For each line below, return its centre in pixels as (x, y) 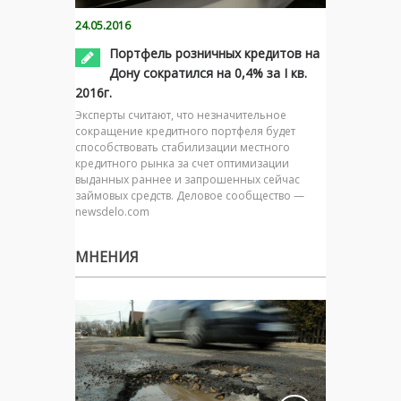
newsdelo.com (112, 211)
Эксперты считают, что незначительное (181, 115)
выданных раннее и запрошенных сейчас (188, 179)
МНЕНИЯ (107, 256)
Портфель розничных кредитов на (214, 53)
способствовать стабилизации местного (183, 147)
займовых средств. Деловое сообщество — (190, 195)
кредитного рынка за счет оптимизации (182, 163)
